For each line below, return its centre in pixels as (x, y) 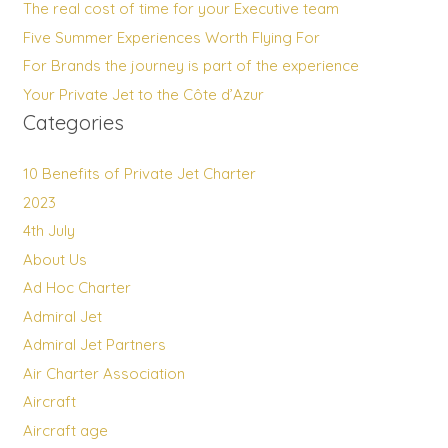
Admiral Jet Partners (94, 345)
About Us (54, 259)
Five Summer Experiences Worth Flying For (171, 37)
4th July (48, 231)
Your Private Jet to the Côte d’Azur (143, 94)
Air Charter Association (103, 373)
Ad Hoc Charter (76, 288)
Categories (73, 122)
